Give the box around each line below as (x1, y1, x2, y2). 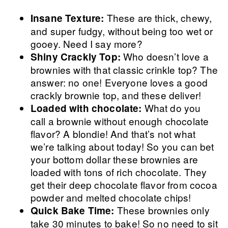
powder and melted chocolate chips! (31, 190, 191, 204)
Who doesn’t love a (120, 49, 209, 63)
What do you (141, 101, 201, 115)
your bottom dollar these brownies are (31, 152, 198, 166)
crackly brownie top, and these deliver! (31, 88, 202, 102)
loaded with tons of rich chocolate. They (31, 165, 207, 179)
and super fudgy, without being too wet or (31, 24, 213, 38)
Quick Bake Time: (31, 204, 115, 217)
